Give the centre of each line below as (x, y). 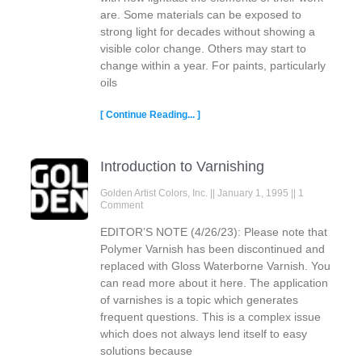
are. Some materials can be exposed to (200, 14)
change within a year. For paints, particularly (213, 65)
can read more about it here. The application (214, 282)
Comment (121, 205)
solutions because (146, 350)
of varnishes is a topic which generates (199, 299)
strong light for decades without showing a (207, 31)
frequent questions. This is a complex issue (210, 316)
